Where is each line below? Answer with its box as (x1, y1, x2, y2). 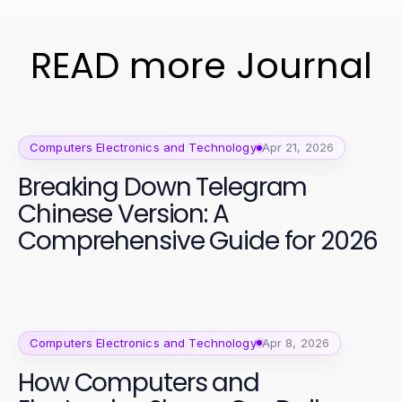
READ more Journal (30, 40, 372, 91)
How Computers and (18, 364, 259, 400)
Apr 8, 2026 (261, 335, 330, 350)
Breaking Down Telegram (18, 170, 308, 205)
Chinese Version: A (18, 197, 229, 232)
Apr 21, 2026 (261, 140, 335, 154)
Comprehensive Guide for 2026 (18, 223, 378, 258)
